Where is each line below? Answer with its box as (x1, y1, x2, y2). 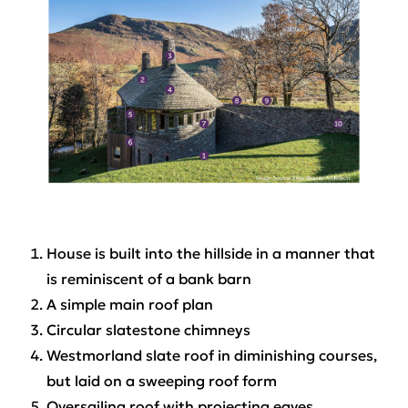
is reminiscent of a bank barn (46, 269, 251, 288)
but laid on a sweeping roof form (46, 371, 277, 390)
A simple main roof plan (46, 294, 213, 313)
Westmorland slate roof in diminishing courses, (46, 345, 377, 364)
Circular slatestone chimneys (46, 320, 250, 339)
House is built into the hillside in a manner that (46, 243, 375, 262)
